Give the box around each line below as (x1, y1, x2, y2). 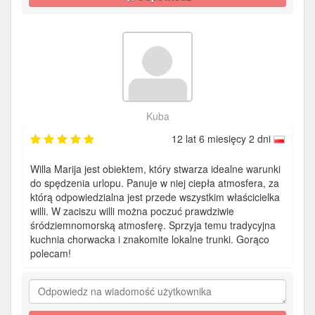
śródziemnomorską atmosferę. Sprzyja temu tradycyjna (30, 218, 276, 232)
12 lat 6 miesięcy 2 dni (172, 131, 274, 146)
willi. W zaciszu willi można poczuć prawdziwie (30, 204, 234, 218)
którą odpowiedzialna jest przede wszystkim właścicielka (30, 190, 280, 204)
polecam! (30, 246, 71, 260)
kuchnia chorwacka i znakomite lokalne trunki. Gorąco (30, 232, 269, 246)
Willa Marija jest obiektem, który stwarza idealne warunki (30, 162, 281, 176)
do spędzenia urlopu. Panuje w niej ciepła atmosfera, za (30, 176, 279, 190)
